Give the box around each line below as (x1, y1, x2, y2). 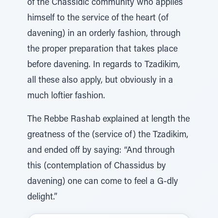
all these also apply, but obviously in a (27, 76, 173, 85)
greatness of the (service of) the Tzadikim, (27, 131, 188, 140)
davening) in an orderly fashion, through (27, 30, 181, 38)
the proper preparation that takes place (27, 45, 178, 54)
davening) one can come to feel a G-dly (27, 178, 178, 186)
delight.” (27, 193, 57, 202)
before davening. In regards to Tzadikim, (27, 61, 180, 70)
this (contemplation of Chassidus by (27, 162, 166, 171)
